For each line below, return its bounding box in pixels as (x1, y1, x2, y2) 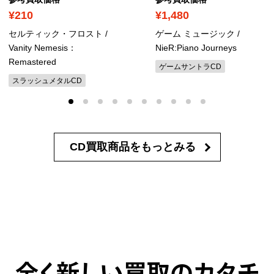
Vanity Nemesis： (9, 43, 76, 53)
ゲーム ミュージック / (155, 29, 240, 39)
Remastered (9, 57, 56, 67)
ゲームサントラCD (159, 62, 221, 71)
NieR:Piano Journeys (155, 43, 237, 53)
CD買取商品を (69, 141, 141, 153)
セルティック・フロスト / (9, 29, 108, 39)
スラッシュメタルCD (12, 76, 82, 85)
